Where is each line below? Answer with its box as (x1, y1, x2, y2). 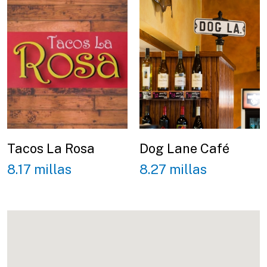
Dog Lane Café (139, 141, 229, 157)
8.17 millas (7, 161, 72, 177)
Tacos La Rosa (7, 141, 95, 157)
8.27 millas (139, 161, 207, 177)
